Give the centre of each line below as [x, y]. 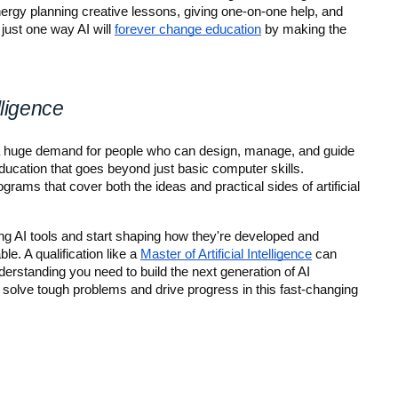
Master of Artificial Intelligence [226, 254]
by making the [304, 29]
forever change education [188, 29]
